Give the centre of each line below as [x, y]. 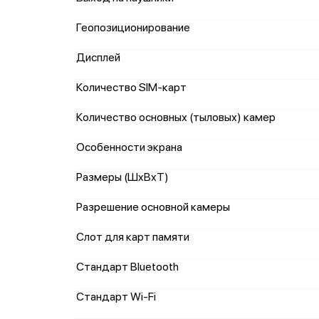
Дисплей [98, 57]
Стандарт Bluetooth [127, 267]
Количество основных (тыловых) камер [176, 117]
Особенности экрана [129, 147]
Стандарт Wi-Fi [116, 297]
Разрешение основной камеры [153, 207]
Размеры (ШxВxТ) [122, 177]
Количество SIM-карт [131, 87]
